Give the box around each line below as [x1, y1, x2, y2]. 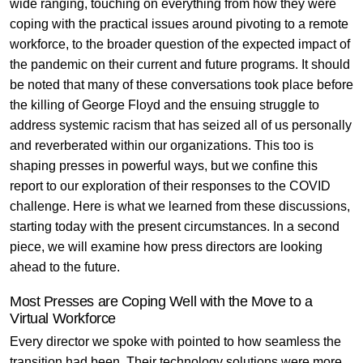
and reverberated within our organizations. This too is [9, 139, 314, 152]
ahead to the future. [9, 260, 123, 274]
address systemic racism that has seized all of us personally [9, 118, 352, 132]
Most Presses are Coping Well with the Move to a [9, 293, 313, 310]
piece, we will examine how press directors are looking [9, 240, 322, 254]
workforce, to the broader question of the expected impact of [9, 37, 350, 51]
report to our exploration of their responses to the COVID [9, 179, 331, 193]
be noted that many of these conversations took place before [9, 78, 353, 92]
